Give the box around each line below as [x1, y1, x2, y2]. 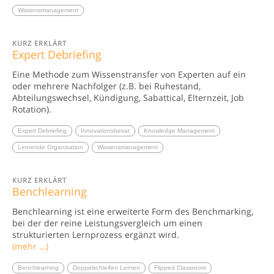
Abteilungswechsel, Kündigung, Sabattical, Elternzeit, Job [12, 91, 244, 103]
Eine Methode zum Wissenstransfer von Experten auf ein [12, 68, 246, 80]
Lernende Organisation [18, 143, 83, 150]
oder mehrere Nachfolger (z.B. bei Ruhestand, [12, 80, 201, 92]
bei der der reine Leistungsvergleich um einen [12, 217, 202, 229]
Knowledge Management [144, 127, 215, 134]
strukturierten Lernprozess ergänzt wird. [12, 228, 179, 240]
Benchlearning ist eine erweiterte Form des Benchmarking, [12, 205, 253, 217]
